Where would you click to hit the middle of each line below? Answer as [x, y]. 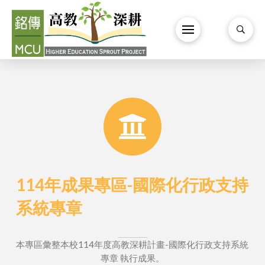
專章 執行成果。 [132, 258]
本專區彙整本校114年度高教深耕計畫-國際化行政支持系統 [132, 244]
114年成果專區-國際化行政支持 [132, 185]
